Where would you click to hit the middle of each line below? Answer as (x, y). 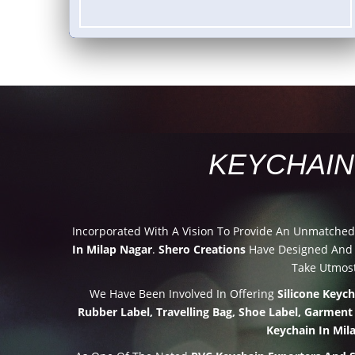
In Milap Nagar (112, 249)
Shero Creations (202, 249)
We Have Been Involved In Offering (183, 293)
